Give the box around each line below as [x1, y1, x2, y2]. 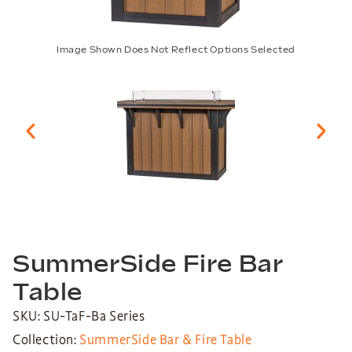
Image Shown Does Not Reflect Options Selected [57, 45, 295, 55]
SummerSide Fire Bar [13, 251, 284, 280]
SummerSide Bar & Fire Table [79, 332, 252, 349]
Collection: [13, 332, 80, 349]
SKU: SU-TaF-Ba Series [13, 308, 145, 325]
